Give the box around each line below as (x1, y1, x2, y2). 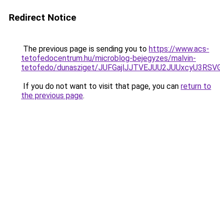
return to (181, 82, 211, 91)
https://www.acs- (149, 44, 209, 54)
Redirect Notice (9, 12, 76, 23)
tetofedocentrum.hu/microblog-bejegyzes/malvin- (21, 54, 196, 63)
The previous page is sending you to (21, 44, 149, 54)
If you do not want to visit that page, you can (21, 82, 181, 91)
